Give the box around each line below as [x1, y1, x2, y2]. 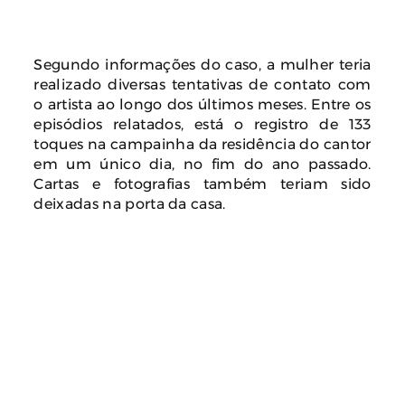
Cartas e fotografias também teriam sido [33, 175, 372, 191]
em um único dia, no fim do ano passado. [33, 155, 372, 171]
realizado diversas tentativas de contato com [33, 76, 372, 91]
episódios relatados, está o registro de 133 [33, 116, 372, 131]
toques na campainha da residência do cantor [33, 136, 372, 151]
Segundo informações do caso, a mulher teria [33, 56, 372, 71]
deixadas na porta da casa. [33, 195, 226, 211]
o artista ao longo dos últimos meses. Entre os [33, 96, 372, 111]
